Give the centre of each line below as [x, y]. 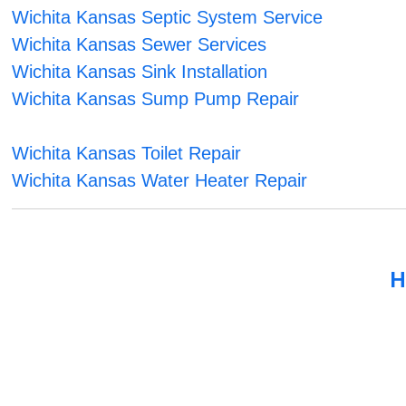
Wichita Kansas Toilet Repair [127, 154]
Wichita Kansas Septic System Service [168, 18]
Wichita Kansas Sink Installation [140, 72]
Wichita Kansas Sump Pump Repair [156, 99]
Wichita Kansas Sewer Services [140, 45]
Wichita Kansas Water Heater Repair [160, 181]
